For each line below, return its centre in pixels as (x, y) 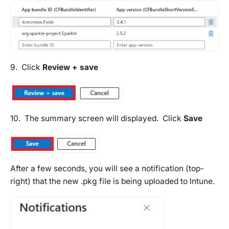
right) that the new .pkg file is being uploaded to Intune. (112, 181)
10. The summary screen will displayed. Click (97, 119)
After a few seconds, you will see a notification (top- (107, 168)
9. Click (26, 67)
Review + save (70, 67)
